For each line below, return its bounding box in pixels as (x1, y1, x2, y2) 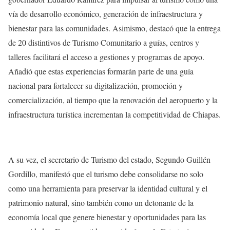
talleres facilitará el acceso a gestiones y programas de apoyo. (8, 51, 204, 63)
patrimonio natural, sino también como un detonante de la (8, 197, 194, 208)
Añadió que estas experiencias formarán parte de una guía (8, 66, 194, 77)
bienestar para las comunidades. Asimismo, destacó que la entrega (8, 23, 221, 34)
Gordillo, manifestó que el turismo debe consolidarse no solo (8, 168, 203, 180)
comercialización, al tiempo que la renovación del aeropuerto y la (8, 94, 218, 106)
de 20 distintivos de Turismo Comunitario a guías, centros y (8, 37, 199, 48)
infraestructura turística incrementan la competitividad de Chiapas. (8, 109, 221, 120)
